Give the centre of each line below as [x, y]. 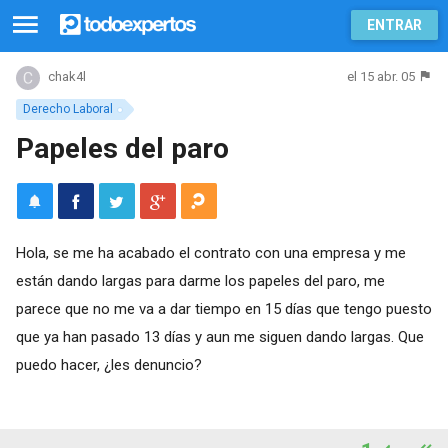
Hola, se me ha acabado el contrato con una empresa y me [210, 252]
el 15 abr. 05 [381, 76]
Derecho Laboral [67, 109]
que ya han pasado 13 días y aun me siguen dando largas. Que [219, 336]
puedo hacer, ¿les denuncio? [108, 364]
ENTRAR [394, 25]
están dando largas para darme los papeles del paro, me [200, 280]
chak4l [66, 77]
